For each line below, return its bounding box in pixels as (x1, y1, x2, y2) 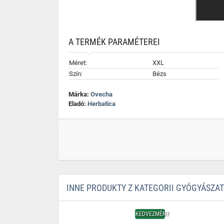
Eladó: (68, 100, 87, 107)
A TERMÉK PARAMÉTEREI (68, 36, 160, 47)
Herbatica (87, 100, 115, 107)
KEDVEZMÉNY (135, 210, 169, 217)
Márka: (68, 90, 90, 98)
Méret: (69, 59, 87, 66)
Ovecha (90, 90, 112, 98)
